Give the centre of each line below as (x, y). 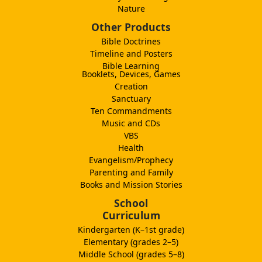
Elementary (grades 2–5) (131, 242)
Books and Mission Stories (131, 184)
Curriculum (131, 215)
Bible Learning (131, 65)
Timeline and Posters (131, 53)
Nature (131, 8)
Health (131, 147)
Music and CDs (131, 123)
